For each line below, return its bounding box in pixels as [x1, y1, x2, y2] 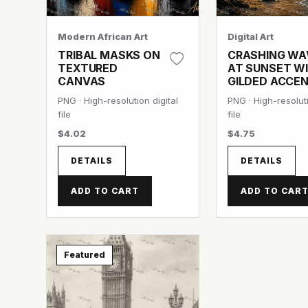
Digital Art [227, 31, 274, 42]
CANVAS [58, 74, 106, 88]
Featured [64, 250, 106, 260]
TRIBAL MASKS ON [58, 48, 160, 62]
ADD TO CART [71, 186, 139, 196]
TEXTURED [58, 61, 118, 75]
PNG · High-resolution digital [58, 95, 179, 106]
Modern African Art [58, 31, 148, 42]
